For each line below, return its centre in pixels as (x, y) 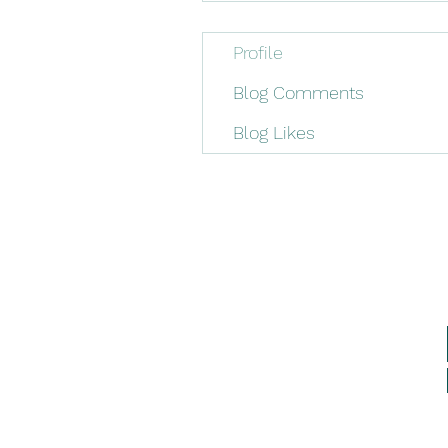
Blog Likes (274, 132)
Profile (258, 52)
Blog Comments (298, 92)
